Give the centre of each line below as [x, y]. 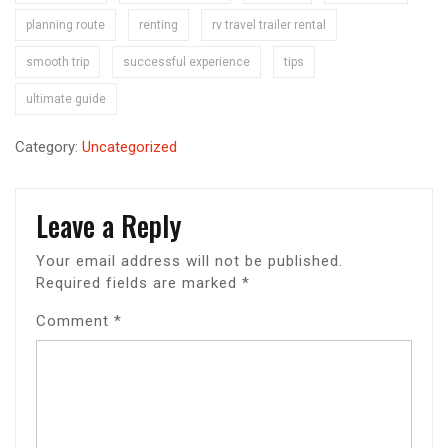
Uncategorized [129, 146]
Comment [75, 320]
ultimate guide [66, 98]
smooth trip [57, 61]
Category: [48, 146]
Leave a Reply [108, 225]
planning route [65, 24]
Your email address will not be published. [189, 260]
